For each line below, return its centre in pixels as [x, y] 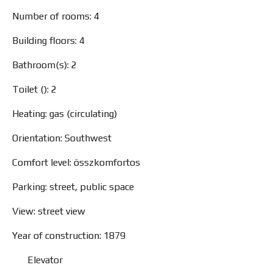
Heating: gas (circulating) [65, 114]
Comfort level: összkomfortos [76, 162]
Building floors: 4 [48, 41]
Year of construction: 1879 [69, 236]
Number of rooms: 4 [56, 16]
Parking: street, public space [73, 187]
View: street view [49, 211]
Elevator [45, 260]
